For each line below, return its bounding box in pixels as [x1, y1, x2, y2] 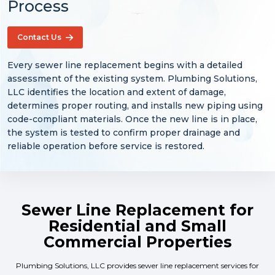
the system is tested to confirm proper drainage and [7, 126, 240, 138]
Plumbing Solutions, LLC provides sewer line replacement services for [16, 260, 259, 270]
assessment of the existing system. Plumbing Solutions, [7, 72, 257, 84]
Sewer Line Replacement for [21, 200, 254, 219]
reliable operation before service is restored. [7, 140, 204, 152]
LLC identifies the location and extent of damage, [7, 86, 226, 98]
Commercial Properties [43, 232, 232, 251]
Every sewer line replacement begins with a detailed [7, 59, 242, 71]
